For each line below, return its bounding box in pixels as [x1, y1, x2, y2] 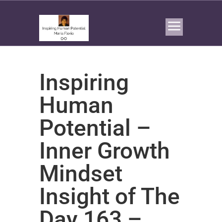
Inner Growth [39, 137, 170, 164]
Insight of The [39, 183, 180, 210]
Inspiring [39, 69, 129, 96]
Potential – [39, 114, 151, 141]
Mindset [39, 160, 122, 187]
